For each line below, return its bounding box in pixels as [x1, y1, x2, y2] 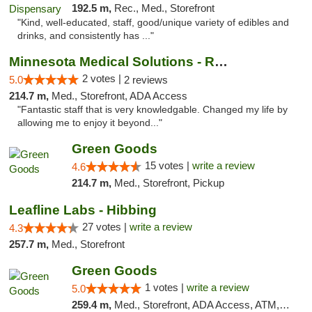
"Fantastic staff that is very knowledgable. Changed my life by [17, 104, 288, 115]
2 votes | [82, 72, 124, 84]
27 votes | [82, 221, 130, 233]
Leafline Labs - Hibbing [9, 203, 157, 217]
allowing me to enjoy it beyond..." [17, 118, 162, 128]
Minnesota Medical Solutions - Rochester [214, 54, 228, 69]
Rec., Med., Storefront [114, 2, 214, 14]
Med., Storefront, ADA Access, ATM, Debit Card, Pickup [114, 299, 279, 311]
